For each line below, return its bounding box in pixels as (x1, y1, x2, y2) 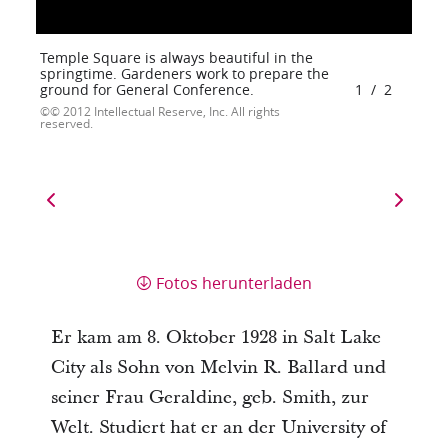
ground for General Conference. (39, 79, 254, 100)
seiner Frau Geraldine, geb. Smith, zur (50, 384, 369, 410)
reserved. (39, 114, 93, 132)
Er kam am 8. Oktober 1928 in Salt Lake (50, 324, 381, 350)
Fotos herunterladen (155, 270, 312, 294)
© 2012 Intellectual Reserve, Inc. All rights (49, 102, 280, 120)
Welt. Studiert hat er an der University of (50, 414, 386, 440)
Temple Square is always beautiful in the (39, 47, 313, 68)
